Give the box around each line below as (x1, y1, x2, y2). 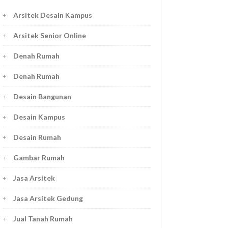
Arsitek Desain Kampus (13, 11, 93, 20)
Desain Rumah (13, 133, 62, 142)
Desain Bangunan (13, 92, 72, 101)
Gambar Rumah (13, 153, 65, 162)
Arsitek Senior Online (13, 31, 87, 40)
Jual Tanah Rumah (13, 214, 73, 223)
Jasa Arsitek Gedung (13, 194, 83, 203)
